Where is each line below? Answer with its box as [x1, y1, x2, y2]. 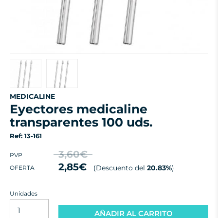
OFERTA [10, 163, 35, 171]
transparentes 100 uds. [10, 115, 153, 129]
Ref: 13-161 [10, 132, 42, 140]
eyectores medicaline [10, 102, 18, 116]
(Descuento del [91, 163, 147, 172]
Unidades [10, 190, 37, 197]
